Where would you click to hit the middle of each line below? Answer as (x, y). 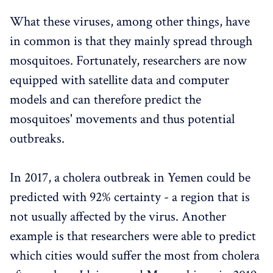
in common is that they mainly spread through (131, 41)
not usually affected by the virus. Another (118, 216)
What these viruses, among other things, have (130, 21)
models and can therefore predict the (105, 99)
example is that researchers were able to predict (133, 236)
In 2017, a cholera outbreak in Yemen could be (130, 177)
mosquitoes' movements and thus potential (122, 119)
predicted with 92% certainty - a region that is (130, 197)
